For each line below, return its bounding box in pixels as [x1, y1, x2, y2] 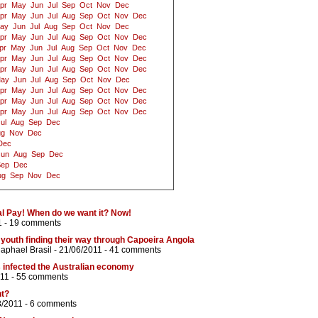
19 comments [9, 218, 61, 229]
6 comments [30, 299, 77, 309]
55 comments [16, 272, 68, 283]
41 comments [109, 245, 161, 256]
